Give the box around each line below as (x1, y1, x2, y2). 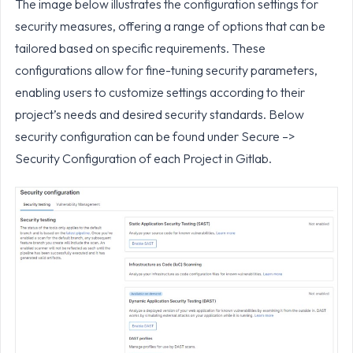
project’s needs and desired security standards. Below (14, 106, 304, 122)
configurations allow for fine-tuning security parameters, (14, 61, 318, 78)
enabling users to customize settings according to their (14, 84, 305, 100)
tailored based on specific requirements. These (14, 39, 266, 56)
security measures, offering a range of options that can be (14, 17, 325, 34)
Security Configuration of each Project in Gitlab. (14, 150, 274, 166)
